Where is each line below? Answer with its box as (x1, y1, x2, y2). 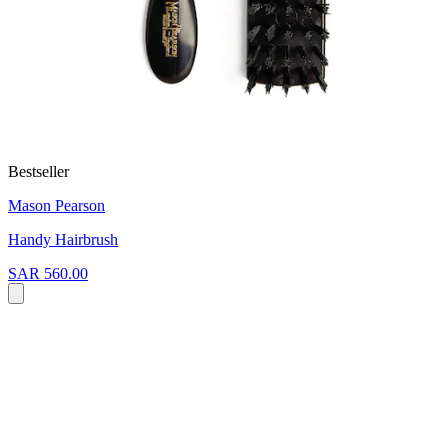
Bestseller (8, 162, 69, 180)
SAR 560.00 (8, 264, 88, 282)
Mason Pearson (8, 196, 105, 214)
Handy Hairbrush (8, 230, 118, 248)
